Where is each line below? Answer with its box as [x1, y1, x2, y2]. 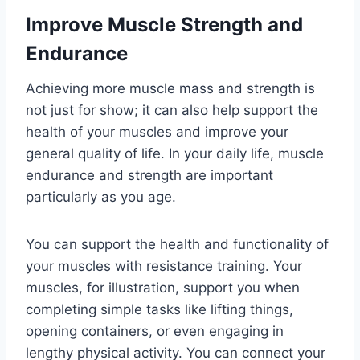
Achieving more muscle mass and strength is [26, 80, 315, 96]
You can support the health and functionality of [26, 235, 329, 252]
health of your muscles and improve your [26, 123, 288, 140]
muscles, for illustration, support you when [26, 279, 300, 296]
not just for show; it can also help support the [26, 101, 318, 118]
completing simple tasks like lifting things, [26, 301, 293, 317]
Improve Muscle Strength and [26, 12, 303, 36]
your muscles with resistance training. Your [26, 257, 302, 274]
